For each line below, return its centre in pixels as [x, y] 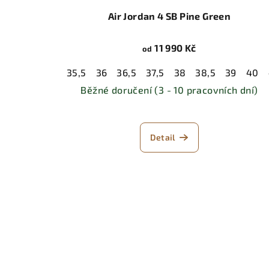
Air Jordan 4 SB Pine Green [169, 16]
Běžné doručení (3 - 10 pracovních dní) [169, 90]
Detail [163, 138]
